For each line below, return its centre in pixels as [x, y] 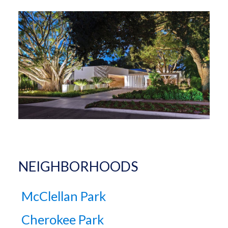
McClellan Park [64, 196]
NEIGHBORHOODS [78, 166]
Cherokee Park [63, 219]
